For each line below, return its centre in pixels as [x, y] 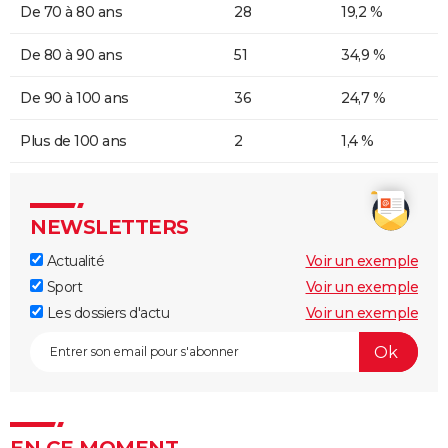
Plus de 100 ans [73, 141]
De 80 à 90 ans [71, 55]
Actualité [73, 261]
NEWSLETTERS [109, 227]
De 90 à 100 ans [74, 98]
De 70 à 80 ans [71, 12]
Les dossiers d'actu [106, 313]
